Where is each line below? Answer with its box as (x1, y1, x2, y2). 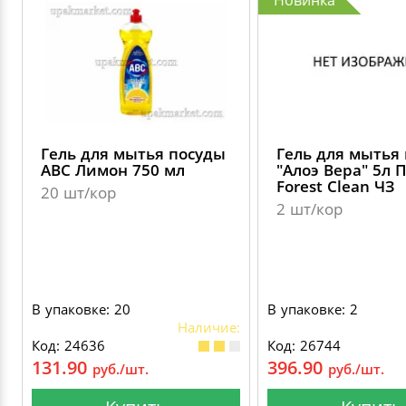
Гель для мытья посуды (41, 143, 226, 164)
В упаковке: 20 (32, 300, 130, 318)
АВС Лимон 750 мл (41, 159, 185, 180)
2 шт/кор (276, 198, 343, 219)
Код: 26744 (267, 336, 341, 354)
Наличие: (178, 318, 240, 336)
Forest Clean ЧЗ (276, 176, 394, 197)
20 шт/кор (41, 182, 116, 203)
